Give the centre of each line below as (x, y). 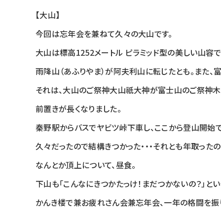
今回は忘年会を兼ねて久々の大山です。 (104, 34)
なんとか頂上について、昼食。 (86, 165)
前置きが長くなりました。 (78, 109)
